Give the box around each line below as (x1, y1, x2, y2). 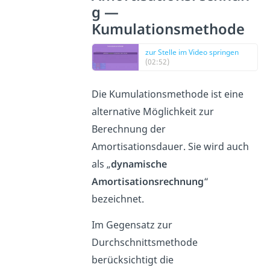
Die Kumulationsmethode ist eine (92, 87, 244, 101)
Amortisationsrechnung (92, 175, 204, 189)
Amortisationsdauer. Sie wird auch (92, 140, 250, 154)
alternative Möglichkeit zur (92, 105, 215, 119)
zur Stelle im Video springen (145, 47, 239, 58)
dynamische (111, 157, 168, 171)
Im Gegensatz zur (92, 218, 173, 232)
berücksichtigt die (92, 253, 174, 267)
